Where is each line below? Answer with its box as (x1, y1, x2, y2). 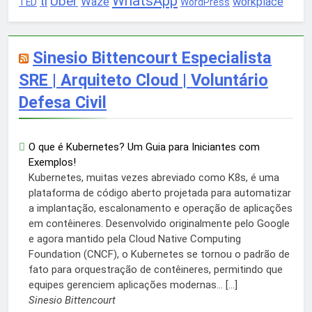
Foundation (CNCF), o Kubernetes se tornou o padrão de (29, 248, 290, 261)
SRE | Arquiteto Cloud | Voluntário (19, 70, 268, 91)
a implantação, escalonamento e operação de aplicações (29, 202, 292, 215)
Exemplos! (29, 156, 76, 169)
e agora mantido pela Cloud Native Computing (29, 233, 241, 246)
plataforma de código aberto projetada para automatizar (29, 187, 291, 200)
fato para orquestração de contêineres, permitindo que (29, 263, 283, 276)
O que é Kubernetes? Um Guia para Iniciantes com (29, 141, 260, 154)
